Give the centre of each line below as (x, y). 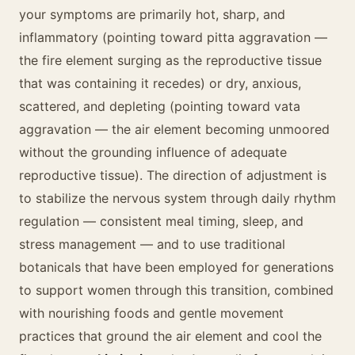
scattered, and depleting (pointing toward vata (160, 106)
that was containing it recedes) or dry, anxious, (160, 83)
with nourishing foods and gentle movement (151, 313)
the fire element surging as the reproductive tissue (170, 60)
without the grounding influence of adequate (153, 152)
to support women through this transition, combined (176, 290)
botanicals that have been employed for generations (176, 267)
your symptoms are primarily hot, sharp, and (152, 14)
